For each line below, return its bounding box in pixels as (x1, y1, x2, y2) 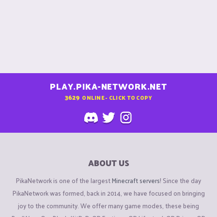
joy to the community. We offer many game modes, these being (18, 200, 199, 211)
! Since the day (160, 174, 201, 186)
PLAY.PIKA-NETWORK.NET (50, 79, 167, 94)
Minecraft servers (112, 174, 160, 186)
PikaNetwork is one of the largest (16, 174, 112, 186)
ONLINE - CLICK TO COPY (82, 92, 153, 102)
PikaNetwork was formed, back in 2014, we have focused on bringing (12, 187, 205, 199)
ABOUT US (88, 155, 129, 170)
